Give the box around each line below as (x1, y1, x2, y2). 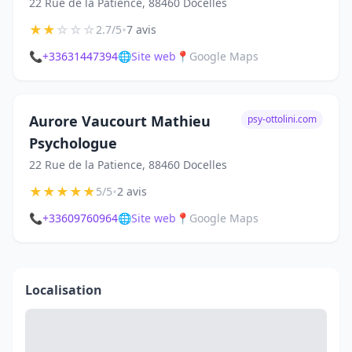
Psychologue (29, 134, 117, 152)
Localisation (25, 281, 102, 299)
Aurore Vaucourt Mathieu (29, 112, 211, 130)
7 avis (126, 22, 156, 37)
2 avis (117, 184, 147, 199)
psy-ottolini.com (247, 112, 317, 126)
